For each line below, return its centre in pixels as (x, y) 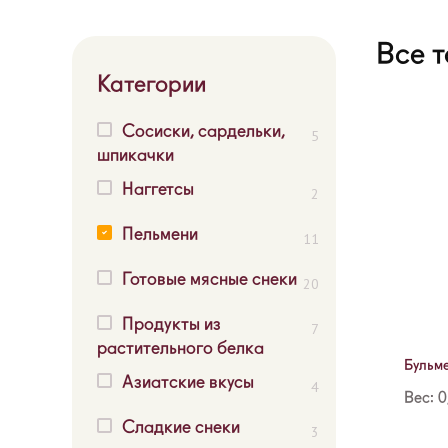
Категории (151, 83)
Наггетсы (158, 188)
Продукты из (171, 323)
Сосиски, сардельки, (203, 130)
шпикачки (135, 154)
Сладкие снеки (181, 426)
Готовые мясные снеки (209, 278)
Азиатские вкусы (188, 381)
